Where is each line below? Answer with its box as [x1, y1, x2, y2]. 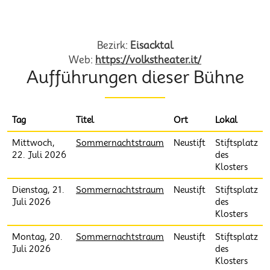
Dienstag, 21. [12, 185, 64, 195]
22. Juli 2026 [12, 150, 66, 160]
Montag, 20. [12, 232, 63, 242]
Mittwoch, [12, 138, 55, 148]
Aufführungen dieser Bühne [26, 67, 244, 87]
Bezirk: [97, 40, 130, 51]
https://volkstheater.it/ [95, 54, 201, 66]
